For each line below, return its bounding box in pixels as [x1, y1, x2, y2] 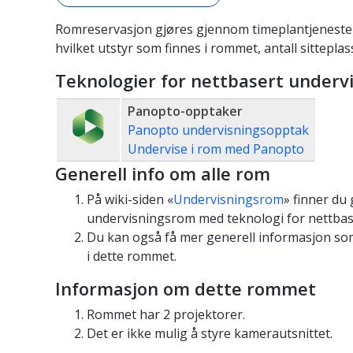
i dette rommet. [87, 247, 176, 266]
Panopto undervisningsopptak [128, 121, 309, 139]
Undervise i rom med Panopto [128, 140, 304, 158]
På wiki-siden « [87, 191, 173, 209]
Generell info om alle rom [55, 162, 270, 186]
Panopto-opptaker [128, 102, 243, 121]
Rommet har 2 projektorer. [87, 306, 245, 324]
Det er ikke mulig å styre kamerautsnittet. [87, 325, 333, 343]
